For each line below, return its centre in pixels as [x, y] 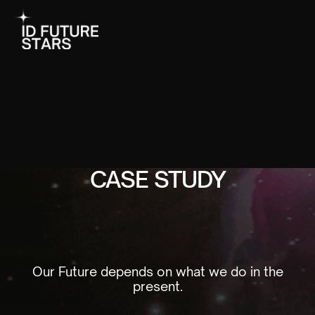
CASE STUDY [157, 179]
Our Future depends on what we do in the [157, 271]
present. [157, 286]
